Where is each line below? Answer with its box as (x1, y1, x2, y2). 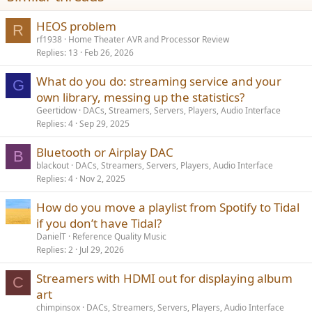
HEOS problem (36, 17, 116, 34)
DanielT (36, 230, 66, 242)
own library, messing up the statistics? (36, 88, 244, 105)
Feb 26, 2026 (84, 46, 134, 58)
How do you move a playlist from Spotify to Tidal (36, 198, 299, 215)
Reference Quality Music (72, 230, 166, 242)
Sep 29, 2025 (79, 117, 130, 130)
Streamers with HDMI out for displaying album (36, 270, 292, 286)
